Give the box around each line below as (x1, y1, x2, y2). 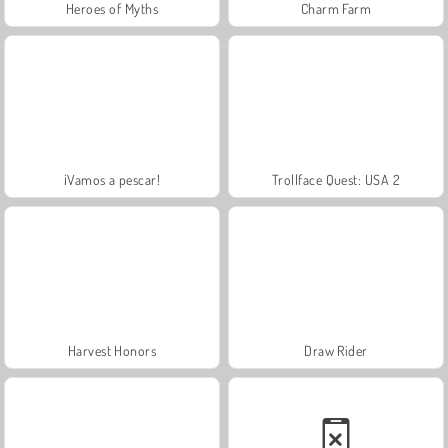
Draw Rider (304, 341, 368, 359)
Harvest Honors (67, 341, 157, 359)
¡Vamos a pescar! (63, 170, 161, 188)
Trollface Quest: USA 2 (271, 170, 401, 188)
